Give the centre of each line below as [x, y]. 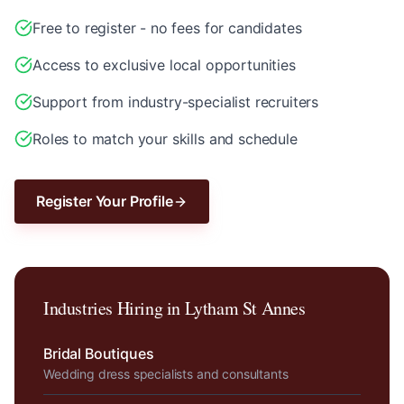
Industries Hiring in [114, 308]
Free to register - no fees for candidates [167, 28]
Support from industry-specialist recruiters [176, 102]
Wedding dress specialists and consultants [166, 374]
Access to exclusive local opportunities [164, 65]
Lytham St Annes [245, 308]
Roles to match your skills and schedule [165, 139]
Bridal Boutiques [99, 353]
